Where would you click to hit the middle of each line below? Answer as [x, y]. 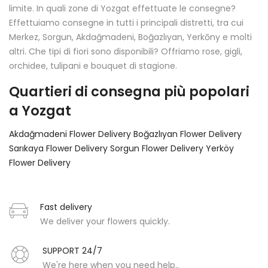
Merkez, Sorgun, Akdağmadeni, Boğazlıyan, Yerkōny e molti [130, 37]
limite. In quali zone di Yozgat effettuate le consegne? [122, 9]
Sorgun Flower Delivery [158, 149]
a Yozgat [40, 111]
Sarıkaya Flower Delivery [60, 149]
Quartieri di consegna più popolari [129, 92]
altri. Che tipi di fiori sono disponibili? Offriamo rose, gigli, [126, 52]
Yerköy [220, 149]
